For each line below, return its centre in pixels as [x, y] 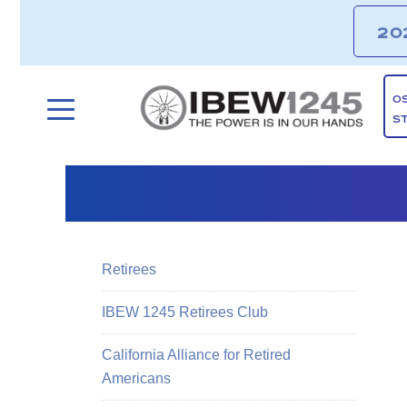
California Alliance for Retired [196, 355]
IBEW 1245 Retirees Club [185, 312]
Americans [136, 378]
